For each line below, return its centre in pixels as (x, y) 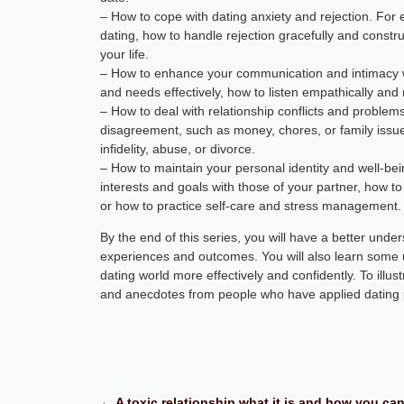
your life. (125, 54)
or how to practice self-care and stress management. (251, 205)
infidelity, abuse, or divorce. (178, 148)
